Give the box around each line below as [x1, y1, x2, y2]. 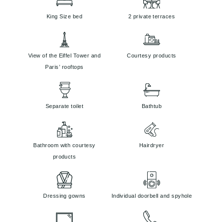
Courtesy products [127, 53, 176, 59]
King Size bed [46, 13, 83, 19]
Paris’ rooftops [45, 64, 84, 70]
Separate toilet [45, 103, 84, 110]
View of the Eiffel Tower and [28, 53, 101, 59]
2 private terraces [128, 13, 175, 19]
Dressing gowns [43, 193, 86, 199]
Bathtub [141, 103, 162, 110]
